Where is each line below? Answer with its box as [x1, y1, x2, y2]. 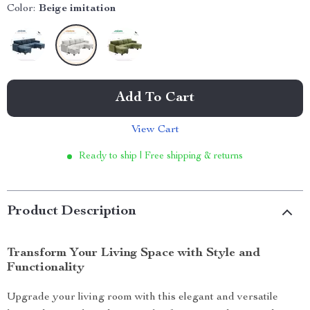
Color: [7, 3, 35, 15]
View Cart [131, 125, 179, 136]
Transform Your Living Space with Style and [7, 247, 260, 259]
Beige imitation [39, 3, 116, 15]
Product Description [7, 205, 136, 219]
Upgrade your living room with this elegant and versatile [7, 292, 278, 303]
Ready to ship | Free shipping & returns [79, 152, 243, 161]
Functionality [7, 262, 84, 274]
